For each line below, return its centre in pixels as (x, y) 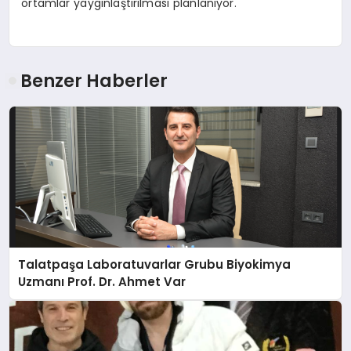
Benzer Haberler (94, 80)
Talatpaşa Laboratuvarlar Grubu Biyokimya (155, 264)
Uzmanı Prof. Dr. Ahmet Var (102, 281)
